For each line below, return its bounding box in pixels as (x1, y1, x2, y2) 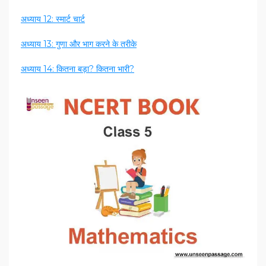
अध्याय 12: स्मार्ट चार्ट (21, 14, 85, 25)
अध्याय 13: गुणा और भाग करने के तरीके (21, 39, 137, 50)
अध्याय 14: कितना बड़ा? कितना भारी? (21, 64, 134, 75)
